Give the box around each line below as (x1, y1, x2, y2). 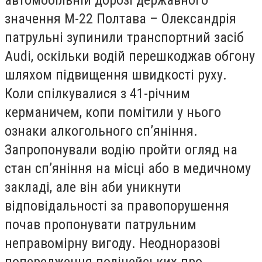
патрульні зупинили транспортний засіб (5, 29, 244, 46)
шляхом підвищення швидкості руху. (5, 67, 227, 83)
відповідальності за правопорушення (5, 198, 229, 214)
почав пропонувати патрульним (5, 216, 196, 233)
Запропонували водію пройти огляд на (5, 142, 237, 158)
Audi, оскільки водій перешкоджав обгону (5, 48, 255, 64)
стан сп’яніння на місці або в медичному (5, 160, 251, 177)
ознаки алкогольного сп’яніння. (5, 123, 198, 139)
